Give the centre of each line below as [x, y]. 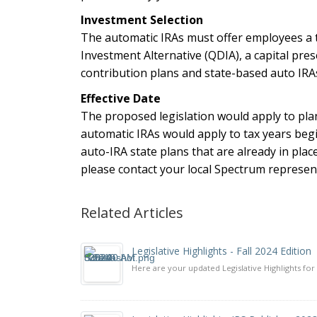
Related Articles [132, 213]
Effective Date [121, 98]
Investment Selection [142, 20]
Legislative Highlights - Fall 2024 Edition [221, 251]
